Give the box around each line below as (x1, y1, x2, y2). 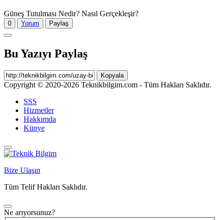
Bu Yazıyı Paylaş (4, 47, 87, 60)
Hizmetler (24, 106, 54, 114)
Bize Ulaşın (4, 165, 40, 174)
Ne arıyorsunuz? (4, 208, 55, 217)
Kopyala (101, 71, 124, 79)
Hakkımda (24, 114, 56, 123)
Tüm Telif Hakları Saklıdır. (4, 182, 87, 191)
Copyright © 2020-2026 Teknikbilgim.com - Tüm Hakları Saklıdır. (4, 80, 211, 89)
